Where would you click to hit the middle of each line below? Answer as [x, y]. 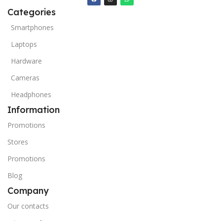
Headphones [31, 95]
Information [34, 110]
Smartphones [32, 28]
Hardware [26, 61]
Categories [32, 12]
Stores [18, 142]
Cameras [25, 78]
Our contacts [28, 206]
